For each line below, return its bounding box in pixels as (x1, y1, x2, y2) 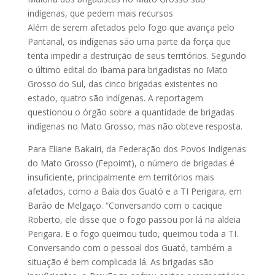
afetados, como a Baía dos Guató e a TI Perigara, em (27, 185, 242, 198)
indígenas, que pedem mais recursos (27, 7, 173, 20)
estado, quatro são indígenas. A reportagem (27, 92, 203, 104)
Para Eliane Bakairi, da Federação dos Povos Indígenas (27, 143, 246, 155)
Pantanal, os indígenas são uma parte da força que (27, 36, 231, 48)
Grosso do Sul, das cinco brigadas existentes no (27, 78, 218, 90)
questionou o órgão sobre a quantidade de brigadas (27, 106, 234, 118)
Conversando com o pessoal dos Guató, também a (27, 242, 232, 254)
